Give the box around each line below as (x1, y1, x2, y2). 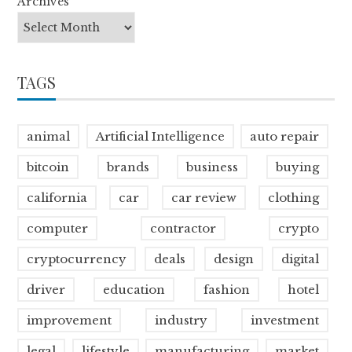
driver (27, 282, 66, 298)
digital (280, 251, 319, 267)
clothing (267, 190, 319, 206)
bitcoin (27, 159, 70, 175)
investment (250, 313, 319, 328)
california (27, 190, 88, 206)
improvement (27, 313, 112, 328)
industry (155, 313, 207, 328)
